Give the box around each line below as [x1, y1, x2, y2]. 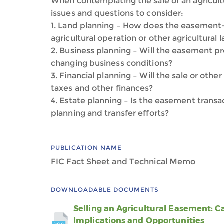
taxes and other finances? [51, 83, 153, 93]
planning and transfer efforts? [51, 108, 171, 118]
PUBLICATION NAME [51, 144, 122, 151]
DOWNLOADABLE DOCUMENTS [51, 186, 159, 193]
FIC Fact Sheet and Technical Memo [51, 157, 196, 166]
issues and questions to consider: [51, 8, 184, 18]
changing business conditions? [51, 58, 172, 68]
